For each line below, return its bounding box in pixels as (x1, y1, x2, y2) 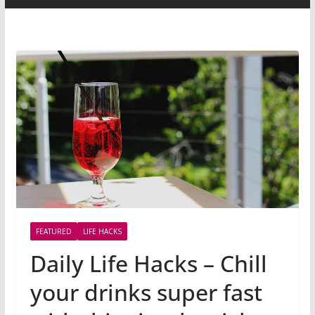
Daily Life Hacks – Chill (30, 248, 267, 279)
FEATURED (35, 226, 72, 237)
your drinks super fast (30, 277, 262, 308)
